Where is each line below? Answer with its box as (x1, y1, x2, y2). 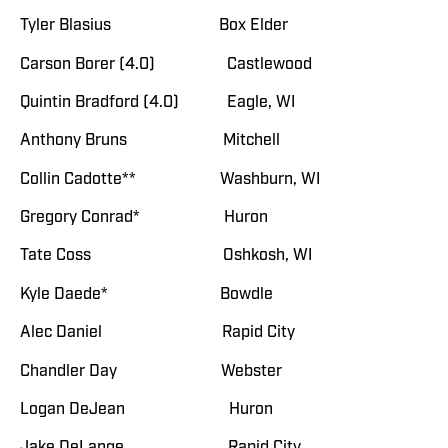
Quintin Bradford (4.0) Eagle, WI (20, 91, 295, 112)
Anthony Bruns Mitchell (20, 130, 280, 151)
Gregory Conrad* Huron (20, 207, 268, 228)
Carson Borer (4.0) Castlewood (20, 53, 312, 74)
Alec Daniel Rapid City (20, 322, 295, 343)
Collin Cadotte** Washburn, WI (20, 168, 320, 189)
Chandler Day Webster (20, 360, 282, 381)
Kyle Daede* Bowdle (20, 283, 273, 304)
